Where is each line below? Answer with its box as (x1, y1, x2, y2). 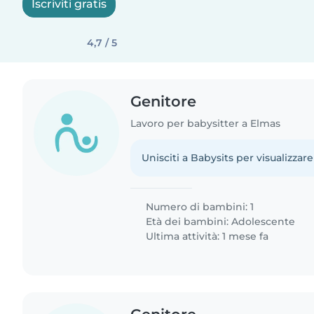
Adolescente (231, 214, 296, 228)
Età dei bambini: (143, 214, 232, 228)
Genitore (130, 93, 197, 110)
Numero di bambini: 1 (143, 200, 254, 213)
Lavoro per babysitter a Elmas (130, 116, 281, 130)
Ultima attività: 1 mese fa (143, 229, 269, 243)
